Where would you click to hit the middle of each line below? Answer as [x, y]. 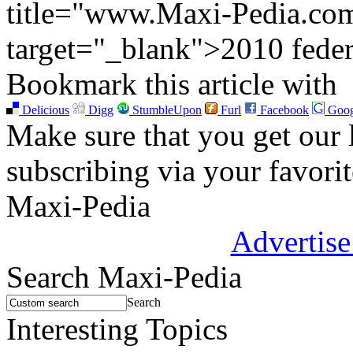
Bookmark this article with [172, 84]
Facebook [283, 110]
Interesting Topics [117, 329]
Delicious [44, 110]
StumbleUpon [165, 110]
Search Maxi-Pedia [124, 277]
